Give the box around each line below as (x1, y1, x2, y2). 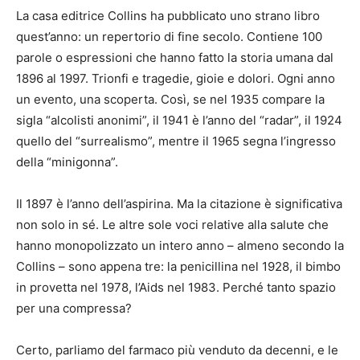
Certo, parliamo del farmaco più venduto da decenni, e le (16, 342, 338, 358)
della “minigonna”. (16, 154, 118, 170)
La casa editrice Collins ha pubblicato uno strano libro (16, 8, 320, 24)
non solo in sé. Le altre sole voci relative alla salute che (16, 217, 329, 233)
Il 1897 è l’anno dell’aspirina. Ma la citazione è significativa (16, 196, 342, 212)
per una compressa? (16, 301, 132, 317)
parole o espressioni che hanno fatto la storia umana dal (16, 50, 333, 66)
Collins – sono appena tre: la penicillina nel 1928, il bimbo (16, 259, 341, 275)
